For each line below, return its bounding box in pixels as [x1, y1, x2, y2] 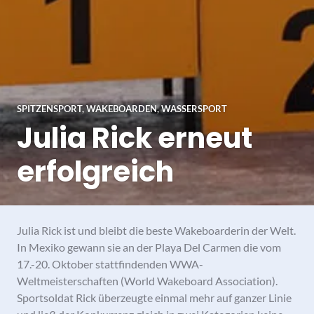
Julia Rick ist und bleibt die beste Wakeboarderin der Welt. [17, 223, 296, 237]
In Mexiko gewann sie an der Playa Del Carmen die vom [17, 240, 281, 254]
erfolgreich [17, 151, 174, 191]
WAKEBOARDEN [86, 102, 157, 114]
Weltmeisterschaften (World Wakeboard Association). [17, 273, 278, 287]
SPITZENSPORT [17, 102, 82, 114]
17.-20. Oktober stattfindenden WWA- [17, 257, 203, 271]
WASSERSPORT [161, 102, 227, 114]
